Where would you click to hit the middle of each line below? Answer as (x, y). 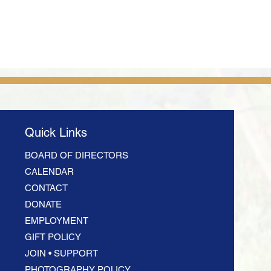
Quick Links (56, 132)
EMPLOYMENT (56, 220)
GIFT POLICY (53, 237)
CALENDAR (49, 171)
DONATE (43, 204)
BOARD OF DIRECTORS (76, 155)
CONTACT (46, 188)
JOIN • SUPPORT (61, 253)
